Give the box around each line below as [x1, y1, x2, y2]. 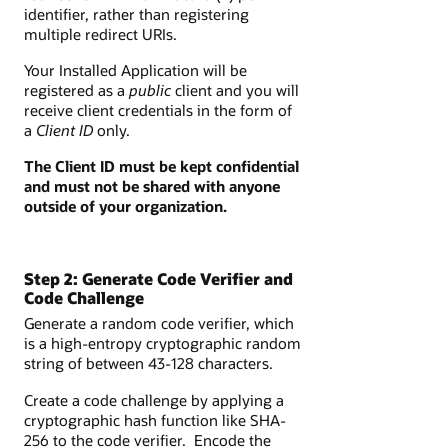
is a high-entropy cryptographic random [24, 333, 301, 354]
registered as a [24, 80, 129, 101]
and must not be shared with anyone [24, 176, 280, 197]
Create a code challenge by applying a [24, 389, 284, 410]
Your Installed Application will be [24, 60, 247, 81]
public [129, 80, 171, 101]
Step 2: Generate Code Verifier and [24, 268, 293, 289]
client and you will [171, 80, 299, 101]
